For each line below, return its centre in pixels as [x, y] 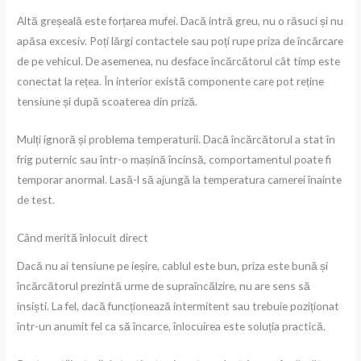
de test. [36, 200]
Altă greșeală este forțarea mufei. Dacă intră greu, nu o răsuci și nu [180, 21]
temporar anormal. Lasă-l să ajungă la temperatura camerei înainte [180, 180]
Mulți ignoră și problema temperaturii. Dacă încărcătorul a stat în [176, 139]
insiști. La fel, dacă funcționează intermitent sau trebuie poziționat [178, 305]
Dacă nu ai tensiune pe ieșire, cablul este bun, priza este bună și [173, 265]
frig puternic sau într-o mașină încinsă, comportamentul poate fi [174, 160]
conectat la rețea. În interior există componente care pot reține [171, 81]
